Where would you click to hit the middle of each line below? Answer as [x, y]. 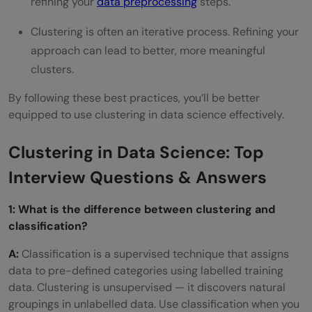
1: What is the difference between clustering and [142, 209]
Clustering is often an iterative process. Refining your [165, 31]
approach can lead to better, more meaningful [148, 50]
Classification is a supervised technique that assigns [155, 253]
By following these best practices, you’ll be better [134, 97]
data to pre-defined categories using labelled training [146, 270]
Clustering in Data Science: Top [136, 152]
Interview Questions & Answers [138, 177]
